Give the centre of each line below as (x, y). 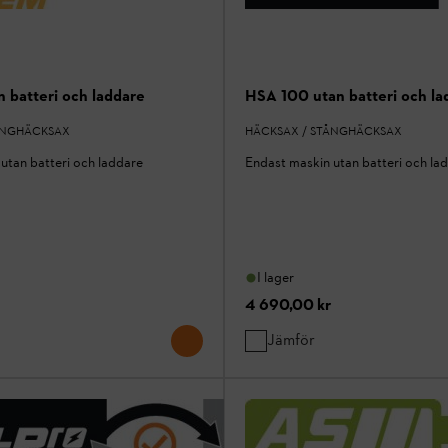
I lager (275, 278)
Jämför (291, 340)
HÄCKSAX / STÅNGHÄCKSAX (323, 130)
